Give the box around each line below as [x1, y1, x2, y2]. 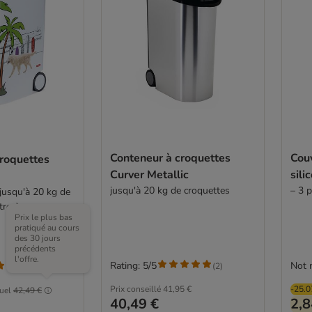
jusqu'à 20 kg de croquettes [109, 184, 230, 197]
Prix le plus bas [15, 212, 72, 223]
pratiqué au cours [15, 222, 79, 233]
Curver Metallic [109, 167, 189, 182]
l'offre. [15, 253, 39, 265]
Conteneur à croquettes [109, 150, 231, 166]
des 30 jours [15, 233, 61, 244]
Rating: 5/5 [109, 259, 157, 272]
